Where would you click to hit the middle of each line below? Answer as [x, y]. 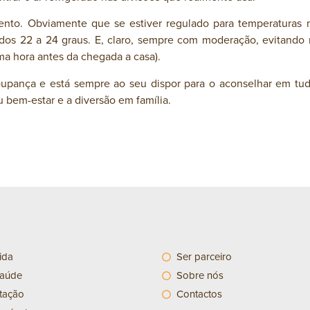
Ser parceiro [204, 257]
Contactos [200, 294]
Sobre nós [200, 275]
